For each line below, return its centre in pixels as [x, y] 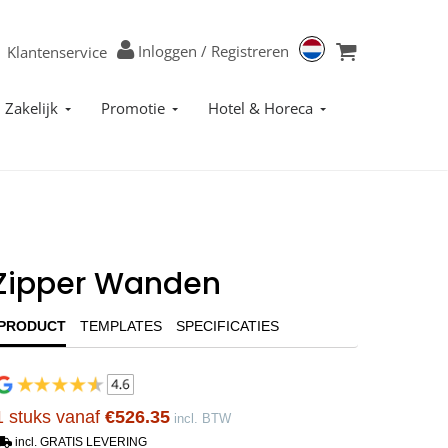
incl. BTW [202, 418]
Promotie [133, 108]
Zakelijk [31, 108]
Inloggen [167, 51]
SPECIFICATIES [227, 326]
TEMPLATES [121, 326]
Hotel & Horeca [260, 108]
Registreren [250, 51]
